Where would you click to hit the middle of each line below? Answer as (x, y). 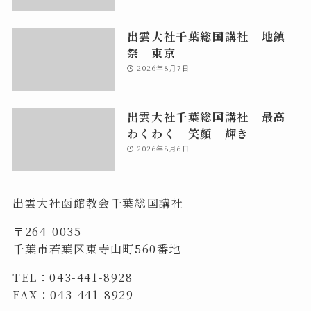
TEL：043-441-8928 (73, 277)
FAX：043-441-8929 (73, 294)
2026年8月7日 (163, 67)
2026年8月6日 (163, 148)
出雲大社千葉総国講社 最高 (212, 116)
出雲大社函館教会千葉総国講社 (98, 202)
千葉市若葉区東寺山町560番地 (97, 248)
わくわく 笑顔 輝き (188, 133)
